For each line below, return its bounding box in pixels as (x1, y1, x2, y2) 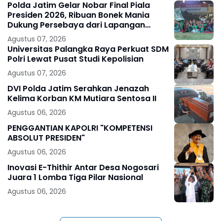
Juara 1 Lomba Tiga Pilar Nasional (7, 171, 143, 183)
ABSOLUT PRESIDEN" (7, 132, 85, 144)
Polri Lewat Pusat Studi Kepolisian (7, 53, 144, 65)
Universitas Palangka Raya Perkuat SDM (7, 43, 169, 55)
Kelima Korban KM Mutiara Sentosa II (7, 92, 156, 104)
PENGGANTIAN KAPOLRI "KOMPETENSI (7, 122, 100, 134)
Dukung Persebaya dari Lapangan (7, 19, 145, 31)
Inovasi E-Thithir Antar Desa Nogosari (7, 161, 159, 173)
